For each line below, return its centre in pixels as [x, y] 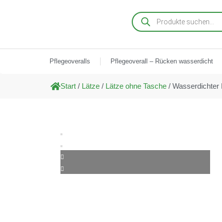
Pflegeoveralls [70, 61]
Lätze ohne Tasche [136, 86]
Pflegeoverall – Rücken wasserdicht [162, 61]
